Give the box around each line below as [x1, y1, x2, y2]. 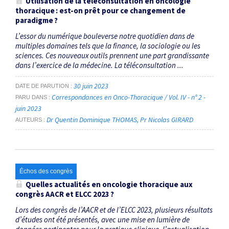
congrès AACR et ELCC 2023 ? [15, 189, 114, 199]
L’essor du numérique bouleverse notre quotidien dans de [15, 31, 194, 41]
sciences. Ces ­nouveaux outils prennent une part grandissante [15, 50, 209, 60]
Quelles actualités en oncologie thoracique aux [26, 179, 193, 189]
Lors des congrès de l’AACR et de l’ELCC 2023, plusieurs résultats [15, 204, 213, 215]
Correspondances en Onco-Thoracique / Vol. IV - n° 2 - [52, 93, 205, 102]
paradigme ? [15, 15, 58, 25]
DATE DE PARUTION [15, 83, 69, 89]
